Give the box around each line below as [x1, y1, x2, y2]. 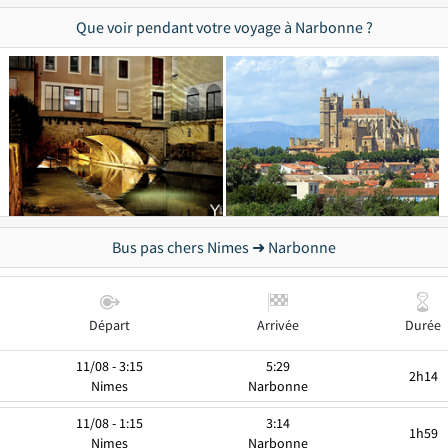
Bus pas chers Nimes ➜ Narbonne [112, 237, 336, 257]
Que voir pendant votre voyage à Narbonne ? [75, 17, 373, 37]
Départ [89, 316, 130, 334]
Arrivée [256, 316, 299, 334]
